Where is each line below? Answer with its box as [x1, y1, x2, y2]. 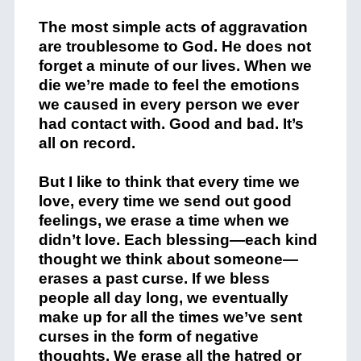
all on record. [38, 135, 135, 152]
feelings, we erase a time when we [38, 212, 289, 230]
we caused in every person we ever [38, 96, 299, 114]
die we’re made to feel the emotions [38, 77, 300, 94]
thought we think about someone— [38, 251, 298, 268]
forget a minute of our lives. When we [38, 57, 312, 75]
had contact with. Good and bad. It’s [38, 115, 304, 133]
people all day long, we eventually [38, 289, 288, 307]
